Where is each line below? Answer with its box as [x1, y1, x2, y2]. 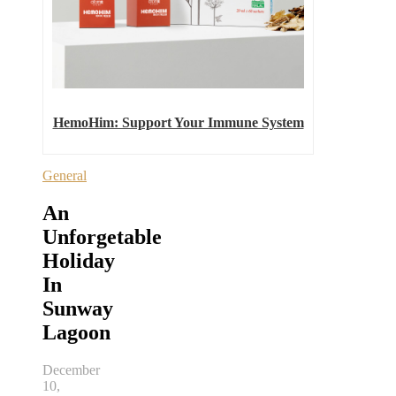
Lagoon [42, 321, 110, 345]
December [42, 362, 100, 378]
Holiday [42, 249, 115, 273]
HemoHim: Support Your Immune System [52, 115, 304, 131]
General [42, 168, 87, 184]
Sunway [42, 297, 113, 321]
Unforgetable [42, 225, 162, 249]
